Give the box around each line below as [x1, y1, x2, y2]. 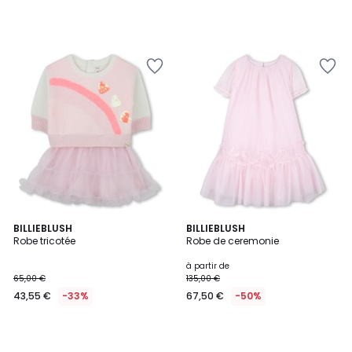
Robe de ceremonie [186, 234, 279, 247]
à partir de [186, 260, 229, 272]
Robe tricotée [13, 234, 75, 247]
